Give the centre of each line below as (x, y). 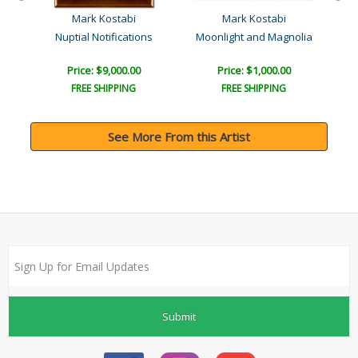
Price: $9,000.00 (103, 71)
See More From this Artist (179, 137)
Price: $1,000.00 (254, 71)
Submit (179, 316)
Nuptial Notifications (103, 37)
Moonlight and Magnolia (254, 37)
